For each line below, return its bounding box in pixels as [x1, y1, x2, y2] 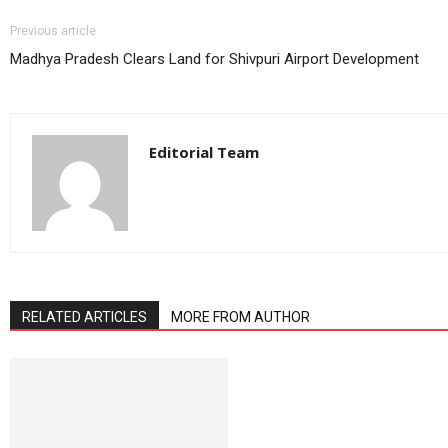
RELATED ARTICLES [21, 309, 147, 326]
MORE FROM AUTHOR [170, 309, 310, 326]
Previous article [9, 24, 96, 39]
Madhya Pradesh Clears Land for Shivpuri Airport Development [9, 50, 419, 69]
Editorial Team [148, 142, 259, 163]
